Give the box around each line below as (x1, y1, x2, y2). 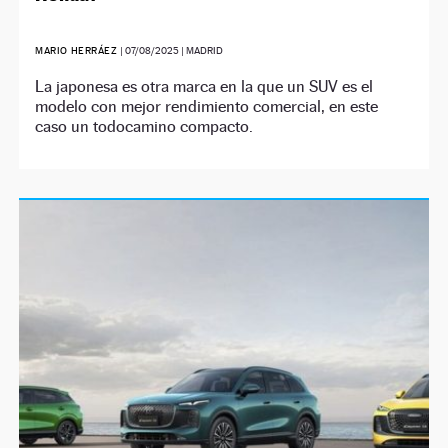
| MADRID (179, 45, 224, 56)
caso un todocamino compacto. (35, 117, 254, 136)
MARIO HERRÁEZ (35, 45, 121, 56)
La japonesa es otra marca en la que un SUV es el (35, 77, 374, 96)
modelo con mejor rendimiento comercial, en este (35, 97, 379, 116)
